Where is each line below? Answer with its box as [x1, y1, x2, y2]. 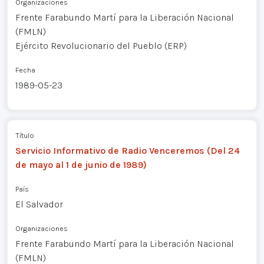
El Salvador [15, 198, 63, 210]
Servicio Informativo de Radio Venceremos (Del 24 [15, 144, 240, 156]
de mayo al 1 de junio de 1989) [15, 159, 147, 170]
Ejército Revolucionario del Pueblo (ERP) [15, 40, 187, 52]
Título [15, 130, 34, 140]
